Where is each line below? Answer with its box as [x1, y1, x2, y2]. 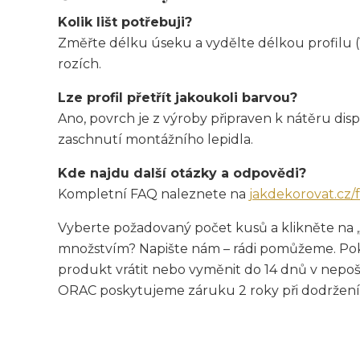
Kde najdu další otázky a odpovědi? [58, 166, 306, 181]
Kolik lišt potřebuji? [58, 14, 192, 30]
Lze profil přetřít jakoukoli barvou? [58, 90, 297, 105]
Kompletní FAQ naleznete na [58, 186, 249, 202]
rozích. [58, 56, 101, 72]
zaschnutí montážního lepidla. [58, 132, 253, 147]
